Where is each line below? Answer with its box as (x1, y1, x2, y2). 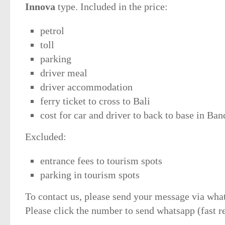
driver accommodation (40, 81, 133, 92)
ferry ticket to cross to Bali (40, 95, 150, 106)
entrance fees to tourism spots (40, 155, 162, 166)
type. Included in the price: (55, 1, 168, 12)
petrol (40, 25, 64, 36)
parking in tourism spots (40, 169, 140, 180)
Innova (25, 1, 55, 12)
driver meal (40, 67, 87, 78)
